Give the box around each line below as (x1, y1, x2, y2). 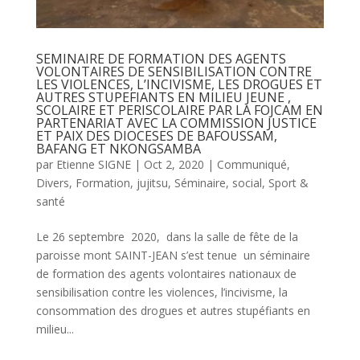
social (231, 174, 262, 190)
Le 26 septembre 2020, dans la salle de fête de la (35, 228, 298, 244)
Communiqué (216, 156, 287, 172)
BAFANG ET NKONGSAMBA (35, 139, 201, 157)
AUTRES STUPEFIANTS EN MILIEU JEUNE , (35, 88, 291, 106)
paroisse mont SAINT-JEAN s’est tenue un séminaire (35, 247, 310, 263)
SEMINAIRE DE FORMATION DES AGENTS (35, 49, 286, 67)
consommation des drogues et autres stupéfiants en (35, 302, 310, 318)
